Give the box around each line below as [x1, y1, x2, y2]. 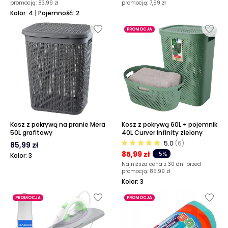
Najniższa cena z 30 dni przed [122, 160, 201, 168]
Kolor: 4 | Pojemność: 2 [10, 9, 79, 17]
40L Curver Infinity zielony [122, 128, 203, 137]
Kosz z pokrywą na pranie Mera [10, 120, 105, 129]
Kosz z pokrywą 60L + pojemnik [122, 120, 217, 129]
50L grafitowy [10, 128, 52, 137]
